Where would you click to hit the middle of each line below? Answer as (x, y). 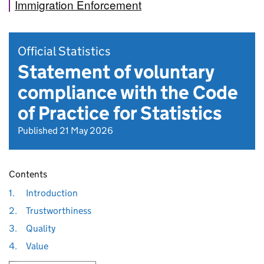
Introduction (52, 193)
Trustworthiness (58, 211)
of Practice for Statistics (120, 113)
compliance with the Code (128, 93)
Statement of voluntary (116, 72)
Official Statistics (64, 51)
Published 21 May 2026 (65, 131)
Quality (40, 228)
